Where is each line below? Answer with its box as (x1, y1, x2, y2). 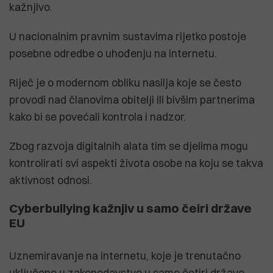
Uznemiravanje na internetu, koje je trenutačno (9, 249, 241, 262)
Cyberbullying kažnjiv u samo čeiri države (9, 200, 252, 216)
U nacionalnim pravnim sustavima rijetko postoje (9, 29, 246, 43)
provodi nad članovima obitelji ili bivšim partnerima (9, 93, 255, 106)
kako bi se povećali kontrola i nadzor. (9, 110, 186, 123)
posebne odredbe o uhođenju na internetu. (9, 46, 217, 60)
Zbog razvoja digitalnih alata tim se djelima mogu (9, 139, 248, 152)
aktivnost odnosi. (9, 173, 92, 186)
